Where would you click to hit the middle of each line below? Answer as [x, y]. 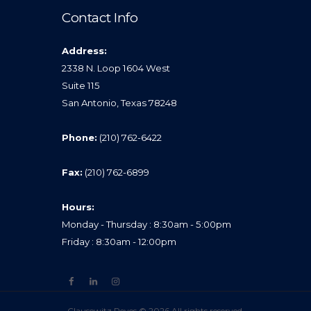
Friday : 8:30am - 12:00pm [119, 242]
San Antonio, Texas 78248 [119, 103]
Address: [84, 51]
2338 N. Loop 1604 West [116, 68]
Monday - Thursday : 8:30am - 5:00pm [146, 225]
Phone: [79, 138]
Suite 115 [81, 86]
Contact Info [100, 17]
